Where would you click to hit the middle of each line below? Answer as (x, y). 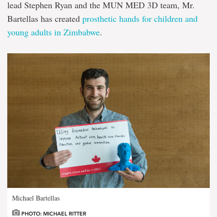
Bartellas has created (45, 18)
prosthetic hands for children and (140, 18)
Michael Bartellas (36, 198)
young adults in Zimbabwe (54, 32)
